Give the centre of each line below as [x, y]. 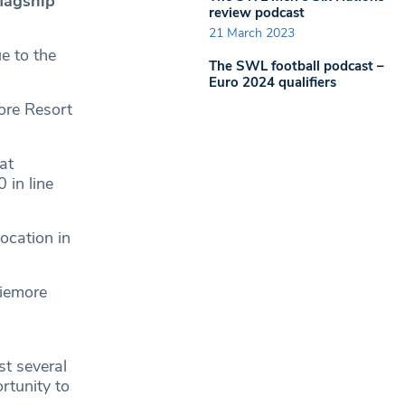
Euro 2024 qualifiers [273, 82]
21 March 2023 [252, 33]
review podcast [257, 12]
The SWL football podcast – [297, 66]
